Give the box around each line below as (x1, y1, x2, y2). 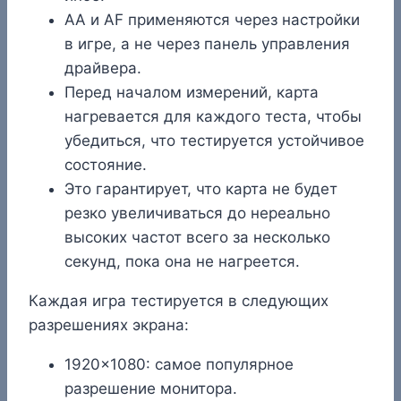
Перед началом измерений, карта (64, 82, 319, 101)
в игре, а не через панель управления (64, 34, 350, 53)
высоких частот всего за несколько (64, 227, 330, 246)
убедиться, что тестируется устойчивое (64, 131, 364, 149)
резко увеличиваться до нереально (64, 203, 330, 222)
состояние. (64, 155, 147, 174)
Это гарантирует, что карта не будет (64, 179, 337, 198)
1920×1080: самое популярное (64, 354, 294, 373)
